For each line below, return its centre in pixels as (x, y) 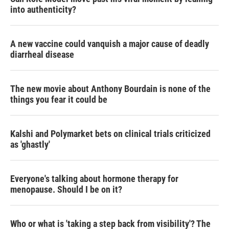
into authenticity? (43, 10)
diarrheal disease (42, 55)
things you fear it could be (59, 100)
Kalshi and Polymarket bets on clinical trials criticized (110, 134)
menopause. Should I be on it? (66, 190)
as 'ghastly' (30, 145)
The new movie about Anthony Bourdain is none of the (110, 89)
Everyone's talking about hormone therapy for (94, 179)
